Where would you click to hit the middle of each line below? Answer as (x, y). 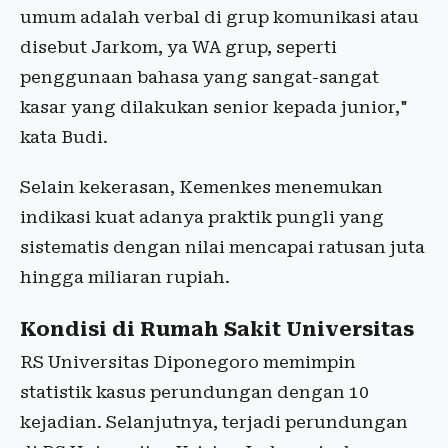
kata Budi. (64, 137)
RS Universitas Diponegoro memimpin (188, 362)
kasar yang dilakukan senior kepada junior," (214, 107)
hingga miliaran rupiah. (125, 277)
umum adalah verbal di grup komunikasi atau (219, 17)
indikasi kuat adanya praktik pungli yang (202, 217)
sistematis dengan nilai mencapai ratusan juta (222, 247)
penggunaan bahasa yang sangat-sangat (199, 77)
